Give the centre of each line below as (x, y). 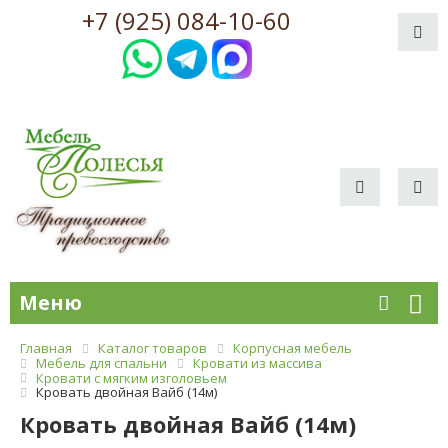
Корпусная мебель (292, 348)
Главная (46, 348)
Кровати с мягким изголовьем (131, 377)
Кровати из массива (257, 362)
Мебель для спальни (101, 362)
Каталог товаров (152, 348)
